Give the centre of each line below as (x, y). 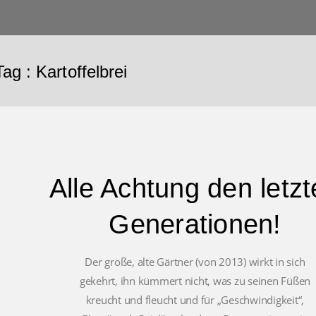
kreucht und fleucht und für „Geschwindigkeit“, (195, 300)
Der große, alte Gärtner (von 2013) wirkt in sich (195, 262)
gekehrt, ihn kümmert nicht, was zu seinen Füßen (195, 281)
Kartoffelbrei (81, 72)
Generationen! (195, 224)
